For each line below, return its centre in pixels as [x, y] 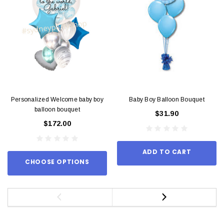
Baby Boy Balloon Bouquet [167, 99]
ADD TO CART [167, 151]
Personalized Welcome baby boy [57, 99]
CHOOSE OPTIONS [57, 161]
